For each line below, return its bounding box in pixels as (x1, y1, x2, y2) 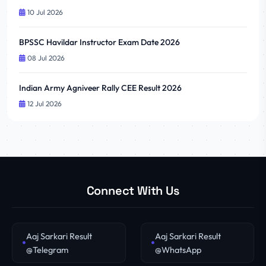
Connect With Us (86, 183, 180, 198)
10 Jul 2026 (26, 8, 63, 17)
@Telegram (26, 244, 68, 255)
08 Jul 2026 (26, 53, 65, 62)
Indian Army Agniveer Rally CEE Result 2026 (19, 83, 182, 93)
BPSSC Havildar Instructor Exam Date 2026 (19, 37, 180, 47)
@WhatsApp (154, 244, 201, 255)
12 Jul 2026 (26, 99, 62, 108)
